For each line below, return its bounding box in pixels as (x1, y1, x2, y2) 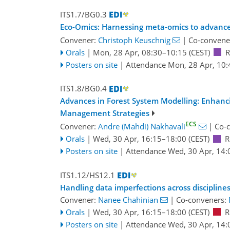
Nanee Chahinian (98, 194, 158, 205)
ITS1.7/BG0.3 (60, 9, 107, 20)
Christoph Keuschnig (98, 34, 170, 45)
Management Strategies (60, 108, 149, 119)
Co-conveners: (176, 194, 228, 205)
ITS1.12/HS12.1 (60, 169, 115, 180)
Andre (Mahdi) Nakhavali (98, 121, 185, 132)
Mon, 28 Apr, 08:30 (92, 47, 162, 57)
